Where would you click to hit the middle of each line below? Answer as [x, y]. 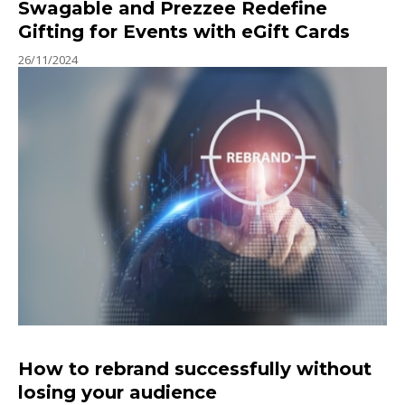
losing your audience [118, 392]
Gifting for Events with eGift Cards [184, 32]
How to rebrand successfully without [195, 368]
